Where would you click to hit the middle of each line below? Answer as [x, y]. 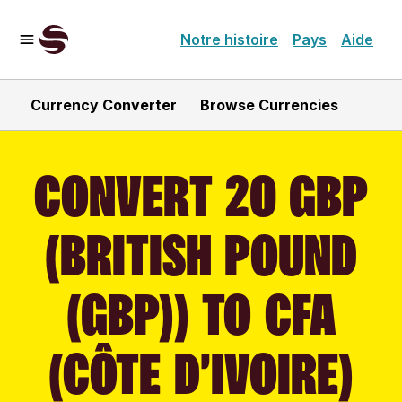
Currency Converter [104, 105]
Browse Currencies [269, 105]
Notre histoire [229, 39]
